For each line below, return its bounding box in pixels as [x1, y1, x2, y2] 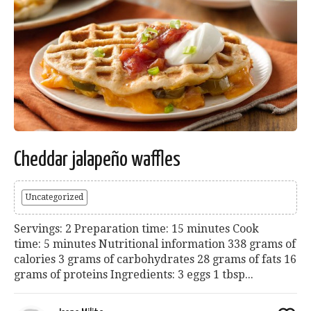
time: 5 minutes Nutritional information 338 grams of [14, 237, 296, 251]
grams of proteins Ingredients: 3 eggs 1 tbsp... [14, 268, 253, 282]
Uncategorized [26, 192, 83, 203]
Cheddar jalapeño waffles [14, 149, 180, 171]
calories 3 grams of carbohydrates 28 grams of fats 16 [14, 253, 296, 267]
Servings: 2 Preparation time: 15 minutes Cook [14, 222, 259, 236]
